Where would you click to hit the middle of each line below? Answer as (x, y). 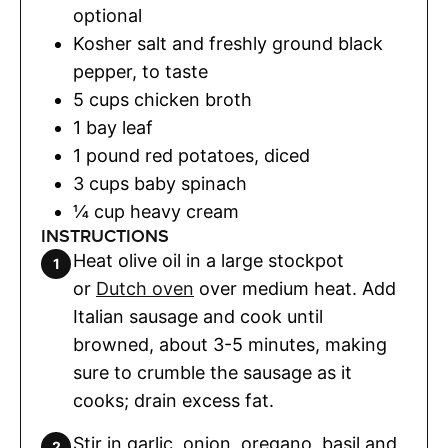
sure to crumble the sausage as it (212, 372)
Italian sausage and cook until (198, 316)
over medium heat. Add (295, 288)
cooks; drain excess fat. (173, 400)
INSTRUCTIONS (105, 236)
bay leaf (119, 127)
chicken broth (193, 99)
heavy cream (184, 211)
